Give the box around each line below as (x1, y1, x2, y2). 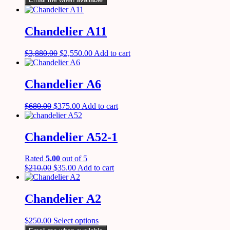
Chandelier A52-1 (25, 130, 118, 144)
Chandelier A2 (25, 192, 101, 206)
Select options (53, 216, 99, 225)
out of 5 (60, 154, 87, 163)
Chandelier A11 (25, 24, 107, 38)
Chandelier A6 (25, 77, 101, 91)
